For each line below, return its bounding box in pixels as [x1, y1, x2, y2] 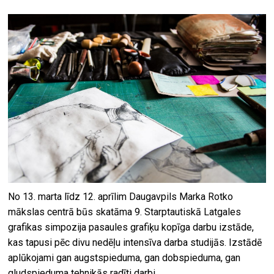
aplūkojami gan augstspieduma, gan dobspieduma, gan [8, 251, 241, 264]
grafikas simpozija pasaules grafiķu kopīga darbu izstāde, [8, 221, 254, 233]
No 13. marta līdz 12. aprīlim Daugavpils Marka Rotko [8, 190, 234, 202]
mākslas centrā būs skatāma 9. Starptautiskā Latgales [8, 206, 242, 218]
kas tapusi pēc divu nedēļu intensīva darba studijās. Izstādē [8, 236, 262, 248]
